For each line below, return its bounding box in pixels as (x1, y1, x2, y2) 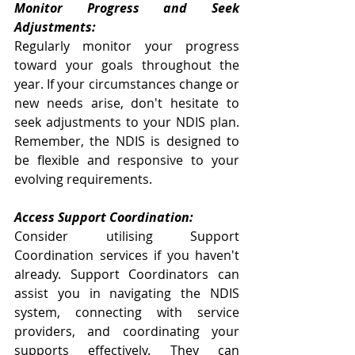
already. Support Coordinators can (14, 265, 239, 283)
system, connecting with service (14, 303, 239, 321)
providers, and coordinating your (14, 322, 239, 340)
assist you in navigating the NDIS (14, 284, 239, 302)
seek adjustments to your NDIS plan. (14, 113, 239, 131)
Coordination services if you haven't (14, 246, 239, 264)
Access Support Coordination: (14, 208, 193, 226)
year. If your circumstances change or (14, 74, 239, 93)
